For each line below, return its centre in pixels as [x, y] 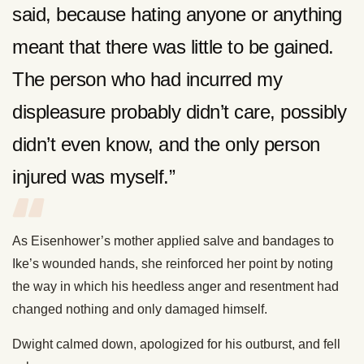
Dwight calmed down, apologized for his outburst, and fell [176, 344]
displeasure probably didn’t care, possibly [179, 112]
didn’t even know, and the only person [166, 145]
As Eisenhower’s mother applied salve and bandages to [173, 241]
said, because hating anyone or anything [177, 15]
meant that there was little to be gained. [173, 47]
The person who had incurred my [147, 80]
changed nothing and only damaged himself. [140, 310]
